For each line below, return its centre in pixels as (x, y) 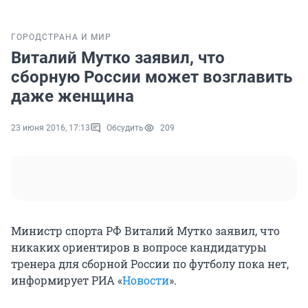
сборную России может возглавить (152, 77)
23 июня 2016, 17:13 (51, 128)
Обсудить (125, 128)
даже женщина (73, 97)
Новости (146, 280)
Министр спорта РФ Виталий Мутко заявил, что (145, 231)
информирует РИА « (67, 280)
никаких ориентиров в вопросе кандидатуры (139, 247)
